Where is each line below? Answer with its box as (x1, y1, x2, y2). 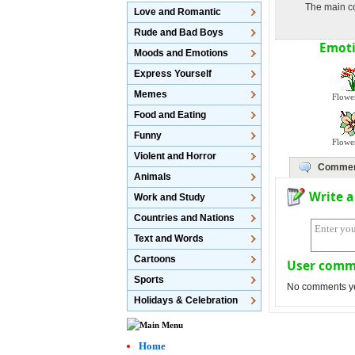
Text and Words (134, 233, 204, 244)
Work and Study (134, 192, 206, 203)
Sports (134, 274, 165, 285)
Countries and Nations (134, 212, 235, 223)
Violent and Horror (134, 151, 217, 162)
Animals (134, 171, 172, 182)
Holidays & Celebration (134, 295, 239, 306)
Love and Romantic (134, 6, 222, 17)
